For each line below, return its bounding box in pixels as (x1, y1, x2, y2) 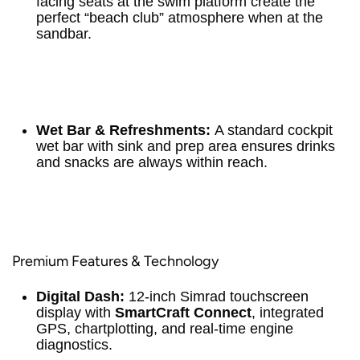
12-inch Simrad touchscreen (125, 288, 309, 305)
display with (36, 305, 115, 321)
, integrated (252, 305, 324, 321)
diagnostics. (36, 337, 112, 353)
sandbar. (36, 26, 92, 42)
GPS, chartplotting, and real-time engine (36, 321, 293, 337)
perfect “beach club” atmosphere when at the (36, 10, 323, 26)
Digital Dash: (36, 288, 125, 305)
